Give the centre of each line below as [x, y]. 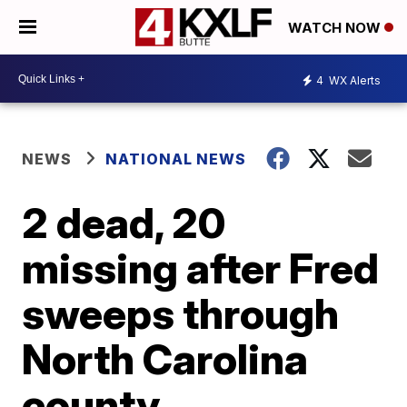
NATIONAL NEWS [176, 159]
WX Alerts [353, 80]
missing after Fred [201, 268]
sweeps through [181, 313]
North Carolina [165, 359]
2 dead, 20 [124, 223]
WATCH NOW [336, 28]
